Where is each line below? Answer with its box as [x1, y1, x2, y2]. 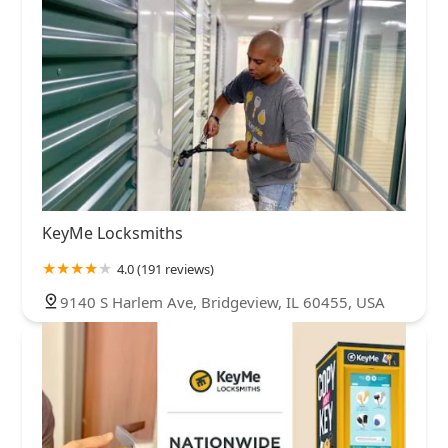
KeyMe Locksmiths [42, 221, 183, 244]
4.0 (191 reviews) [117, 259, 214, 278]
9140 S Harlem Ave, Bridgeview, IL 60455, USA [60, 291, 385, 312]
